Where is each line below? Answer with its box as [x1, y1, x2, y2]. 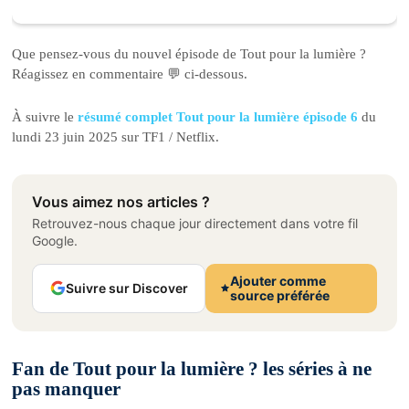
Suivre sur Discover [65, 279, 188, 296]
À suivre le [12, 109, 79, 124]
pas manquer [12, 377, 121, 400]
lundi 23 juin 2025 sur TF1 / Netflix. [12, 129, 220, 144]
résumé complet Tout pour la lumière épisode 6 [78, 109, 359, 124]
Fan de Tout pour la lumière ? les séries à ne [12, 357, 372, 380]
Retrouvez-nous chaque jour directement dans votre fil [32, 215, 359, 231]
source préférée [230, 287, 330, 303]
